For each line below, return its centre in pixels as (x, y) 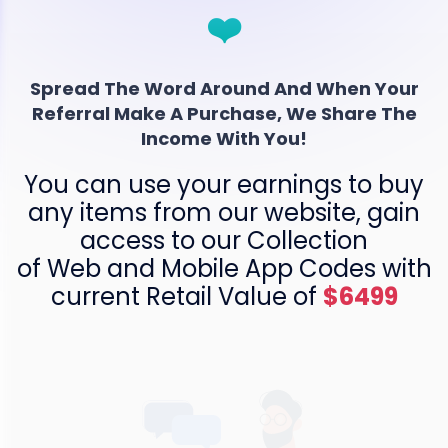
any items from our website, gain (224, 212)
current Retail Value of (186, 296)
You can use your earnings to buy (224, 184)
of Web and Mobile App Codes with (224, 268)
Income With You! (224, 138)
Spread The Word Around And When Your (224, 88)
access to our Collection (224, 240)
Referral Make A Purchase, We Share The (224, 113)
